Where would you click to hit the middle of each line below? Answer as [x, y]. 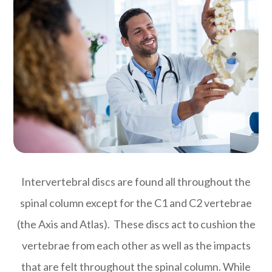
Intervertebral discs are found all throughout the [136, 181]
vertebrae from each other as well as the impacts [136, 245]
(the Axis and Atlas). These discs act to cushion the [136, 224]
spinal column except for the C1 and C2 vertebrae [136, 202]
